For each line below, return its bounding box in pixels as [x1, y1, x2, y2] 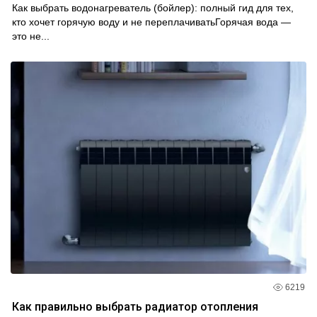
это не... [12, 30, 50, 42]
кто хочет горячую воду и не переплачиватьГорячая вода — [12, 16, 291, 28]
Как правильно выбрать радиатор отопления [12, 300, 258, 314]
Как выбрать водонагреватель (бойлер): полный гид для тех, [12, 2, 294, 14]
